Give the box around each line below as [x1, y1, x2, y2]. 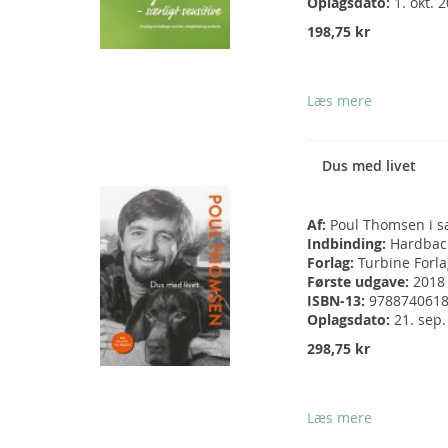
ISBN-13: [307, 291, 369, 311]
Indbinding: [307, 234, 390, 254]
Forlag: [307, 253, 358, 273]
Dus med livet [322, 156, 416, 176]
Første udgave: [307, 272, 413, 292]
